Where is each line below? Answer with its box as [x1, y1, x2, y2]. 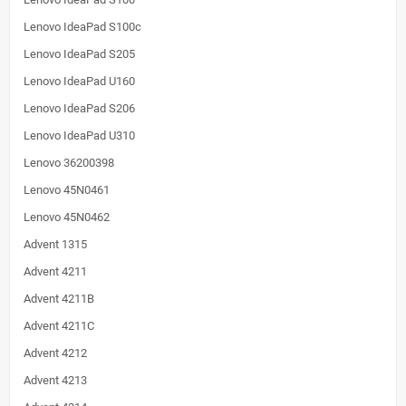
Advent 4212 [24, 346, 87, 361]
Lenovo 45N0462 [24, 210, 110, 225]
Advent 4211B [24, 292, 94, 306]
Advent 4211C [24, 319, 94, 333]
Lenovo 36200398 [24, 156, 114, 170]
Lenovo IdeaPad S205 [24, 47, 135, 62]
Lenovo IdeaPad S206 [24, 101, 135, 116]
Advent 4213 [24, 373, 87, 388]
